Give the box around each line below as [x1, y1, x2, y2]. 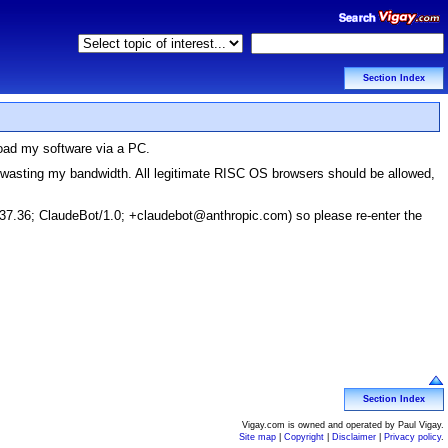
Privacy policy [384, 432, 441, 442]
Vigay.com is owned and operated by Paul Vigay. [242, 420, 444, 430]
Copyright [284, 432, 324, 442]
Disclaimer [332, 432, 376, 442]
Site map [239, 432, 276, 442]
